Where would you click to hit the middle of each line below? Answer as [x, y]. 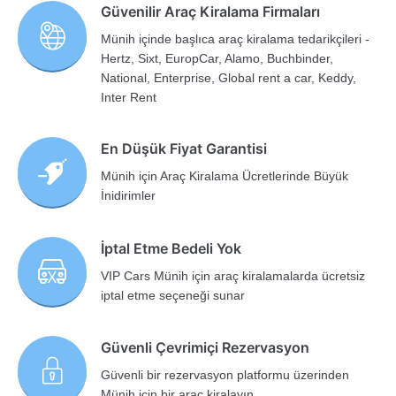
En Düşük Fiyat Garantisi [184, 149]
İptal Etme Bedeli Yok [171, 248]
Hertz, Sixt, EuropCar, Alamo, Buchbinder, [217, 59]
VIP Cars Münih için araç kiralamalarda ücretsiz [233, 275]
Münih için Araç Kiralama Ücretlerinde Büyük [225, 176]
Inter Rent [129, 98]
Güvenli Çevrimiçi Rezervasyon [206, 348]
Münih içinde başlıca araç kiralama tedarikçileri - [236, 39]
